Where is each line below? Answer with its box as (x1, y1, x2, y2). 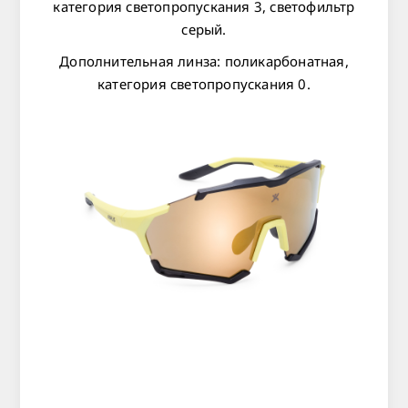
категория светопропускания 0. (97, 74, 311, 93)
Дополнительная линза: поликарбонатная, (59, 51, 349, 70)
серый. (181, 19, 227, 38)
